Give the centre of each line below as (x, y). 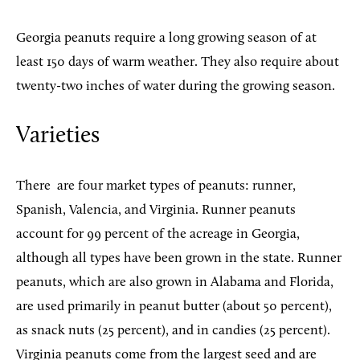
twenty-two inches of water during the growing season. (176, 86)
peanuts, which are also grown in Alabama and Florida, (175, 282)
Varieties (58, 136)
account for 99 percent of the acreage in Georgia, (158, 234)
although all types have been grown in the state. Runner (179, 258)
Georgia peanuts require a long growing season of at (166, 38)
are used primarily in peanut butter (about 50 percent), (174, 306)
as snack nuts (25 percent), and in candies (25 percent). (173, 330)
